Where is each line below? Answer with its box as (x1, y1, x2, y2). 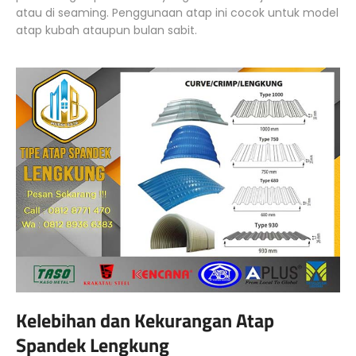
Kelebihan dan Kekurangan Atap (16, 305, 274, 335)
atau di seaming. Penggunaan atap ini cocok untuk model (16, 4, 339, 21)
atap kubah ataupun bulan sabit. (16, 21, 197, 38)
